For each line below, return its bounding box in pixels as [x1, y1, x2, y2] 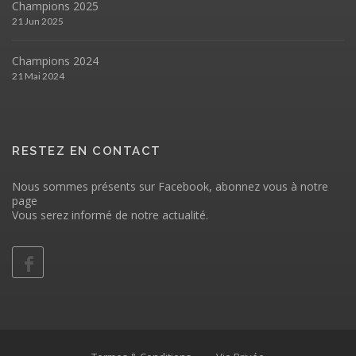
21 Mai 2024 [12, 70, 64, 82]
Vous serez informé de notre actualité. [12, 207, 208, 222]
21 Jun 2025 [12, 15, 64, 27]
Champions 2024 [12, 53, 99, 68]
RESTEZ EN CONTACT [12, 144, 161, 158]
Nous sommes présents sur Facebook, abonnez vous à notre [12, 179, 328, 194]
